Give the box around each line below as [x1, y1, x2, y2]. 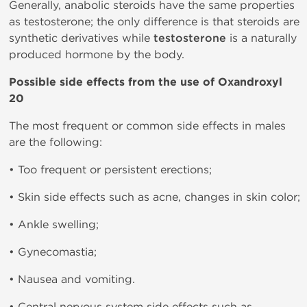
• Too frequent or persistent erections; [9, 163, 212, 176]
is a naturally [226, 32, 297, 45]
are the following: [9, 136, 102, 149]
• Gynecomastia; [9, 245, 97, 258]
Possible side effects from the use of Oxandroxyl [9, 75, 282, 89]
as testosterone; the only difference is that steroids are [9, 15, 299, 28]
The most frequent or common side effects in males [9, 119, 286, 132]
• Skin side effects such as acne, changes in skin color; [9, 191, 300, 204]
